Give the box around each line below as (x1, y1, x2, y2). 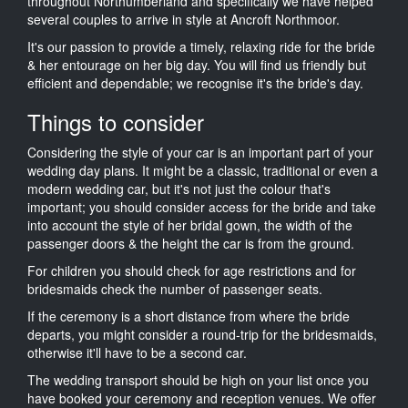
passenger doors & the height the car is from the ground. (27, 233, 354, 252)
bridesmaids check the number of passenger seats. (27, 279, 326, 298)
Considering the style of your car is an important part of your (27, 142, 373, 161)
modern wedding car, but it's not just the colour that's (27, 178, 331, 198)
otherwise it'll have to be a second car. (27, 342, 247, 362)
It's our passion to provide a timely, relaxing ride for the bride (27, 36, 375, 56)
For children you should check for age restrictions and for (27, 260, 356, 280)
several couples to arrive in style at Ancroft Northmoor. (27, 9, 340, 28)
